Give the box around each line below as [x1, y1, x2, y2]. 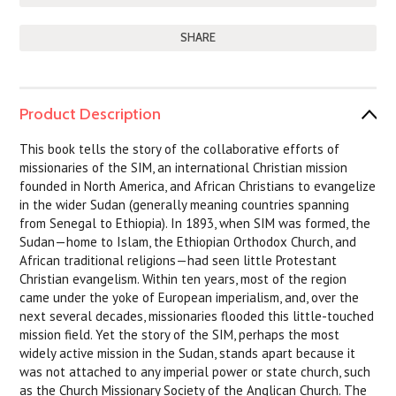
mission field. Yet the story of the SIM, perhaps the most [19, 326, 340, 343]
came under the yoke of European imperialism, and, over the [19, 289, 360, 306]
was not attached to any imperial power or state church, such [19, 363, 371, 380]
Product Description [19, 104, 162, 124]
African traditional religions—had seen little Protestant [19, 252, 338, 269]
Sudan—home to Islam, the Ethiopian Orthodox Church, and [19, 233, 357, 250]
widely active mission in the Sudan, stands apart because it [19, 345, 356, 362]
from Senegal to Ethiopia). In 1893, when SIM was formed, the [19, 215, 371, 232]
